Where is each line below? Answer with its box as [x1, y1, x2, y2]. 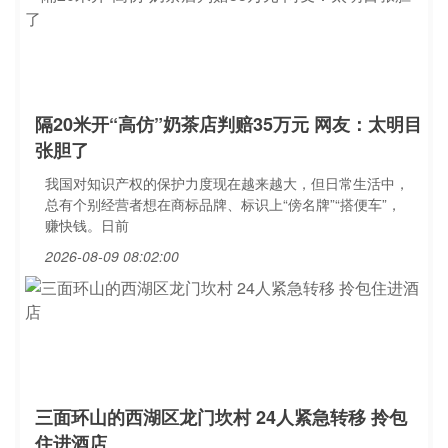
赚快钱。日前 [45, 215, 129, 235]
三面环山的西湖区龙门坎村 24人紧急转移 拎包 [35, 404, 407, 430]
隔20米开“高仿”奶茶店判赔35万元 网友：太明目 [35, 111, 422, 137]
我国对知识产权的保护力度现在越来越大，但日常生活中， [45, 173, 409, 193]
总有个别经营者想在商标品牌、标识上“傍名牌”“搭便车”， [45, 194, 401, 214]
